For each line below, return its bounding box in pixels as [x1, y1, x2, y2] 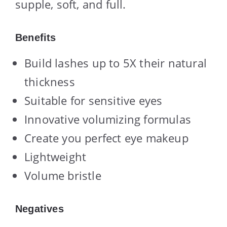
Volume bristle [24, 167, 101, 183]
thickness [24, 73, 75, 89]
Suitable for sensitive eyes [24, 92, 163, 108]
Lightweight [24, 148, 87, 164]
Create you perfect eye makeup [24, 130, 188, 145]
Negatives [15, 203, 64, 214]
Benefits [15, 31, 56, 43]
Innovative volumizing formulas [24, 111, 191, 127]
